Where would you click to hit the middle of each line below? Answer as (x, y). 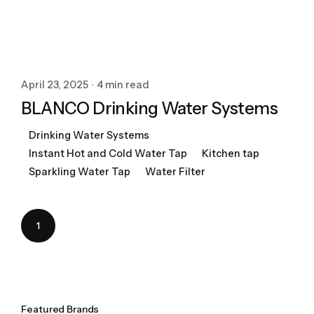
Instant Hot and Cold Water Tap (108, 154)
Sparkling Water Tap (79, 172)
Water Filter (175, 172)
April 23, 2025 (55, 85)
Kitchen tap (230, 154)
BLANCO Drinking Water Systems (149, 108)
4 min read (123, 85)
